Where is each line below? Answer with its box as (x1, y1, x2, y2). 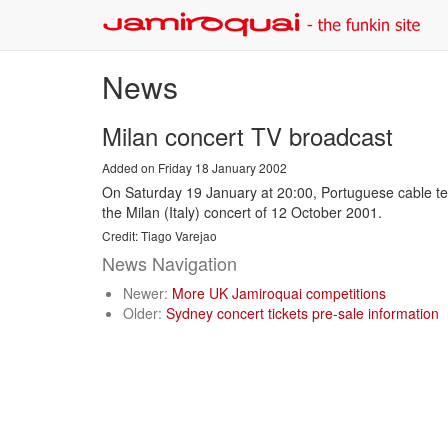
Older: (123, 303, 166, 323)
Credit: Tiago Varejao (102, 227, 217, 244)
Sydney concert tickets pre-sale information (166, 303, 439, 323)
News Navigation (102, 250, 237, 276)
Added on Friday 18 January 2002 (102, 159, 287, 176)
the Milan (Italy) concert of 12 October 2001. (102, 202, 382, 222)
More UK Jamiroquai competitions (172, 283, 386, 303)
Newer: (123, 283, 172, 303)
